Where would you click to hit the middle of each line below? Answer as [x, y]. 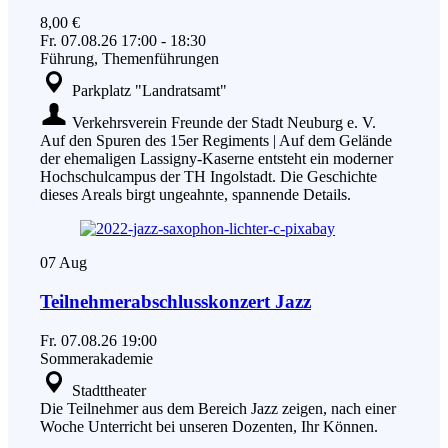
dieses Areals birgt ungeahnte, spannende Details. [195, 195]
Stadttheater [109, 390]
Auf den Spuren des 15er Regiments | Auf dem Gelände [216, 141]
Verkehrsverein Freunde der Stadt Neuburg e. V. [224, 123]
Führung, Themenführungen [129, 59]
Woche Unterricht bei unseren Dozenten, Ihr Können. [209, 426]
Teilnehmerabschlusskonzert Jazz [175, 302]
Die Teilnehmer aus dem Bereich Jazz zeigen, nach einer [218, 408]
